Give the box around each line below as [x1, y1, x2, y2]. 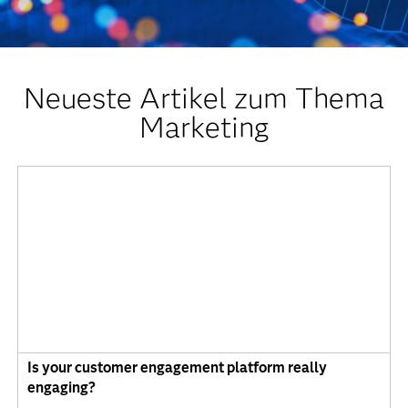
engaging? [26, 379, 96, 397]
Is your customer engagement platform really [26, 359, 327, 377]
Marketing [138, 109, 269, 145]
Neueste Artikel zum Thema [23, 80, 384, 116]
